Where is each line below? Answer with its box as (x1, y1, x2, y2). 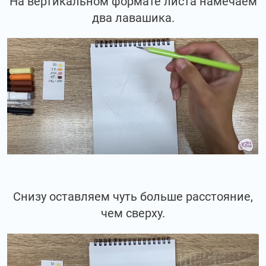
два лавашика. (91, 10, 175, 25)
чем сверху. (101, 206, 165, 221)
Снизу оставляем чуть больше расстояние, (13, 189, 253, 204)
